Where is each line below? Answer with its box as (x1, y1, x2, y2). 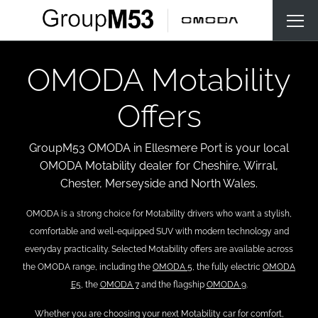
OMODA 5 (153, 262, 192, 272)
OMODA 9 (206, 280, 246, 290)
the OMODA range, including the (23, 262, 153, 272)
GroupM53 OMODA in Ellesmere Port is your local (29, 141, 289, 155)
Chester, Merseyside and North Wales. (60, 177, 258, 190)
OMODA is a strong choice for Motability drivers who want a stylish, (26, 209, 292, 219)
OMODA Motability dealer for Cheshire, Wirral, (40, 159, 278, 172)
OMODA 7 (99, 280, 139, 290)
